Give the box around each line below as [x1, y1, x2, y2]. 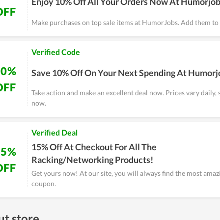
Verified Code [31, 47, 80, 56]
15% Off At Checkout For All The [31, 141, 157, 152]
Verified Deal [31, 128, 78, 137]
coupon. [31, 179, 56, 188]
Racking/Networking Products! [31, 154, 153, 165]
